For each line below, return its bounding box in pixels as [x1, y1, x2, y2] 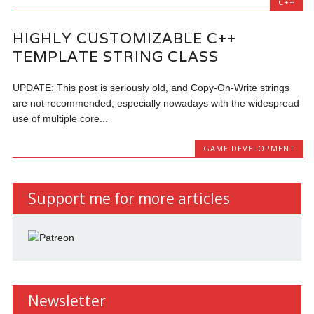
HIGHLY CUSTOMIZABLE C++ [13, 29, 237, 48]
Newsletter [27, 290, 106, 310]
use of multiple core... [13, 113, 109, 125]
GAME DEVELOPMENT [203, 143, 295, 154]
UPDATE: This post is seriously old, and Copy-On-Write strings [13, 82, 290, 94]
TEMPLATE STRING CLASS [13, 47, 219, 67]
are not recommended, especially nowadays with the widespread [13, 97, 300, 109]
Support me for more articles [27, 188, 230, 208]
